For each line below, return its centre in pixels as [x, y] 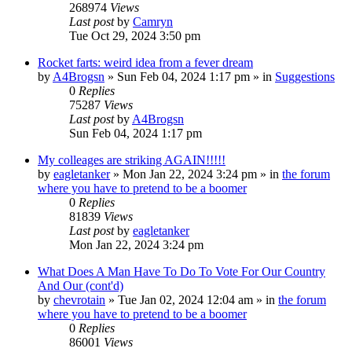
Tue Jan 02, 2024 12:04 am [185, 299]
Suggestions [305, 76]
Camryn [153, 21]
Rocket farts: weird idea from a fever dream [145, 62]
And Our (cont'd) [81, 285]
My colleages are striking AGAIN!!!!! [132, 159]
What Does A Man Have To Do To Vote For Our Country [181, 271]
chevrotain [79, 299]
